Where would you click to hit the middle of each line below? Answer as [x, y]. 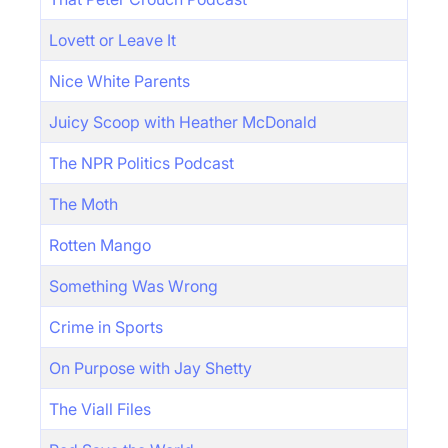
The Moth [83, 204]
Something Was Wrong [133, 286]
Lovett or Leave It [112, 40]
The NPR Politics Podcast [141, 163]
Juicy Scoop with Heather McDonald [183, 122]
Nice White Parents [119, 81]
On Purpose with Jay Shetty [150, 368]
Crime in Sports [106, 327]
